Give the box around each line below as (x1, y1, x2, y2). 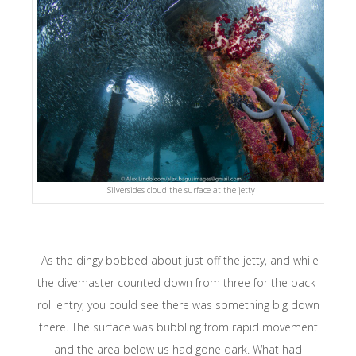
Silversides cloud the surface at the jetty (107, 184, 255, 195)
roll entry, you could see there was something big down (37, 296, 319, 312)
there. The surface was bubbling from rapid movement (38, 319, 318, 335)
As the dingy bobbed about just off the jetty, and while (37, 252, 319, 268)
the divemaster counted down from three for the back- (37, 274, 319, 290)
